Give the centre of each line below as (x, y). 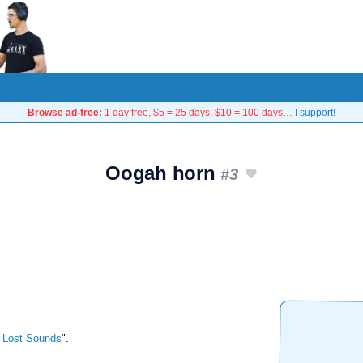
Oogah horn (163, 173)
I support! (315, 112)
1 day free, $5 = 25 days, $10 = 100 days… (199, 112)
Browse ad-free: (65, 112)
